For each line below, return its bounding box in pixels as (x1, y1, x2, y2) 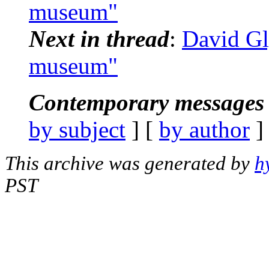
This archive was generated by (5, 152, 255, 174)
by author (159, 116, 250, 142)
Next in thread (29, 25, 169, 52)
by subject (29, 116, 125, 142)
